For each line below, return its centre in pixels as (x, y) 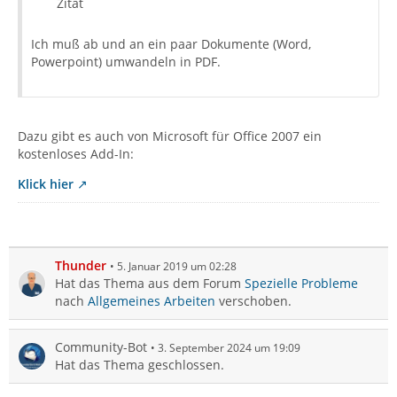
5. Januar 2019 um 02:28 (177, 266)
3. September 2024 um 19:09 (229, 348)
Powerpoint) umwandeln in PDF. (126, 62)
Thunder (81, 265)
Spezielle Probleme (301, 283)
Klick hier (46, 184)
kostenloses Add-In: (76, 154)
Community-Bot (101, 347)
